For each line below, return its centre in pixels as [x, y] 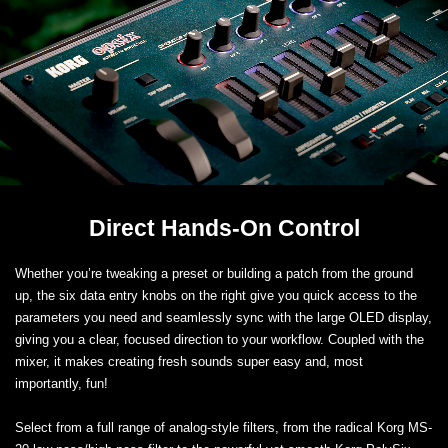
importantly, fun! [61, 384]
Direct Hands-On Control [224, 228]
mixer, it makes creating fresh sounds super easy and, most [189, 362]
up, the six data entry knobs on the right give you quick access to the [216, 296]
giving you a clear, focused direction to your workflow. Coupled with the [219, 340]
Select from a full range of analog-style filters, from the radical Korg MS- [223, 428]
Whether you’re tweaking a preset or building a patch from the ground [214, 274]
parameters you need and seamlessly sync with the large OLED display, [223, 318]
